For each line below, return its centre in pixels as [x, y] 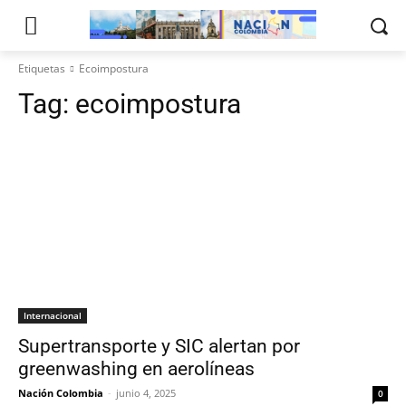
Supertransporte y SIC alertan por [159, 346]
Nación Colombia [61, 393]
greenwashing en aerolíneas [136, 369]
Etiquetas [42, 68]
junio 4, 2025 [146, 393]
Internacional [53, 315]
